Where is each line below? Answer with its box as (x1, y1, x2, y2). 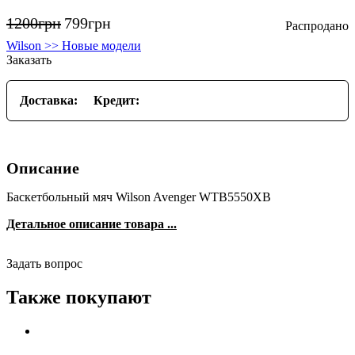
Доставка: (20, 93, 78, 107)
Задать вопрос (6, 256, 82, 270)
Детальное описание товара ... (6, 216, 177, 231)
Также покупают (6, 286, 151, 307)
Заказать (6, 52, 52, 67)
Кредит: (94, 93, 139, 107)
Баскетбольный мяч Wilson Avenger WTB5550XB (6, 189, 271, 204)
